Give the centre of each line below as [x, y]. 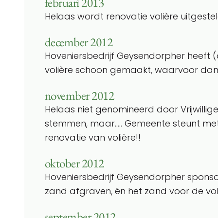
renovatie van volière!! [93, 137]
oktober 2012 [74, 163]
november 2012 [80, 95]
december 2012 [79, 42]
